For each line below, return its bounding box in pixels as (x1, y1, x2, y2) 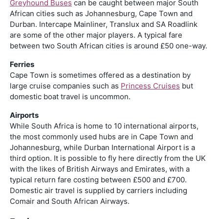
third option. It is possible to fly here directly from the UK (10, 153, 206, 163)
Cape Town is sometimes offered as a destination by (10, 70, 191, 80)
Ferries (10, 59, 34, 69)
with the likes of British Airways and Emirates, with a (10, 164, 190, 174)
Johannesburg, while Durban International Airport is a (10, 142, 195, 152)
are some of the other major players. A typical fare (10, 30, 182, 40)
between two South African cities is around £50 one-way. (10, 41, 207, 50)
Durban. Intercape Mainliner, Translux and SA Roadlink (10, 19, 197, 29)
